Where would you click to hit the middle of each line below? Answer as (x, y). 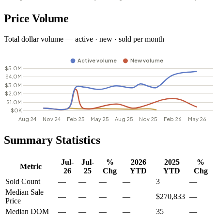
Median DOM (27, 211)
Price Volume (36, 18)
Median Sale (24, 192)
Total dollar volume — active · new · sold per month (84, 39)
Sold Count (23, 181)
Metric (31, 166)
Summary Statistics (52, 140)
